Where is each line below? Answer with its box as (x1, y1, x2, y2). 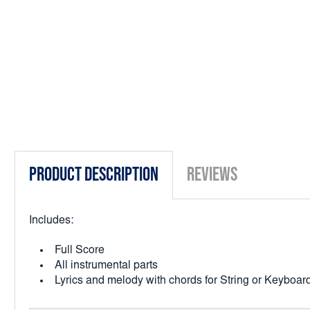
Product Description (29, 163, 158, 186)
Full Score (55, 244, 105, 256)
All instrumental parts (55, 259, 158, 271)
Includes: (29, 215, 73, 226)
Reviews (187, 163, 237, 186)
